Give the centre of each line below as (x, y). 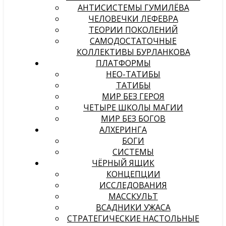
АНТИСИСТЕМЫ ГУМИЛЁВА (133, 8)
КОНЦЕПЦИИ (133, 174)
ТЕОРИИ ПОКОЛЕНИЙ (133, 30)
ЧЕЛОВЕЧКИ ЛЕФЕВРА (133, 19)
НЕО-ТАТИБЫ (133, 74)
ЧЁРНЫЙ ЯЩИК (123, 163)
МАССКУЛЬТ (133, 196)
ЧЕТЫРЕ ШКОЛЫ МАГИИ (133, 107)
